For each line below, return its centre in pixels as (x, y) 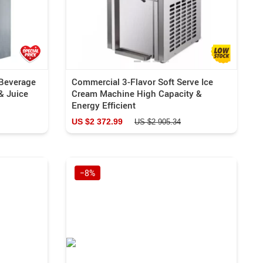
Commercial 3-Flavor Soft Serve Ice (142, 81)
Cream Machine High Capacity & (137, 93)
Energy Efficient (104, 105)
